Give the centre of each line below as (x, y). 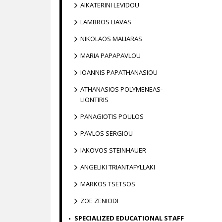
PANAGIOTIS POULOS (112, 116)
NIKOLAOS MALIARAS (111, 39)
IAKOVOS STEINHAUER (113, 150)
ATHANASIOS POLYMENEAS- (121, 89)
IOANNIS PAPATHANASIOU (119, 72)
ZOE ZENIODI (99, 201)
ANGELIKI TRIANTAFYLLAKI (118, 167)
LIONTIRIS (94, 100)
